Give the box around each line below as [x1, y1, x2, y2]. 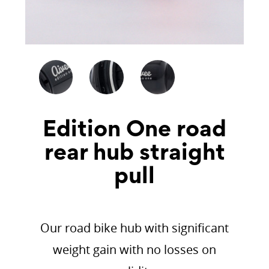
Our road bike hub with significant [40, 219, 229, 236]
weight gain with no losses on [53, 241, 216, 258]
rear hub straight [44, 144, 225, 165]
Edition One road [43, 120, 226, 142]
